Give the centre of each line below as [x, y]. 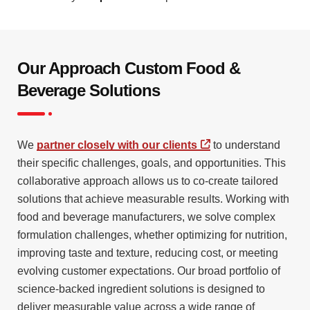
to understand [245, 145]
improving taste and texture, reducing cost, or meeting [148, 253]
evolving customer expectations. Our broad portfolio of [149, 271]
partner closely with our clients [117, 145]
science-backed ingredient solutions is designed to [141, 289]
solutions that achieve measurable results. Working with [153, 199]
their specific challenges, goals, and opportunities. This [152, 163]
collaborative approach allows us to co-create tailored [148, 181]
